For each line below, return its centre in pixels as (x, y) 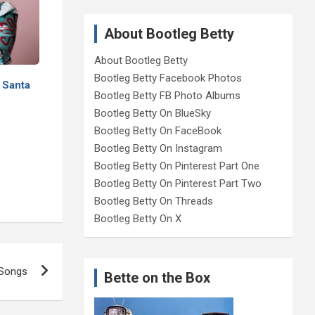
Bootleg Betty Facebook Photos (168, 78)
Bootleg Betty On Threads (153, 201)
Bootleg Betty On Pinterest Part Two (178, 184)
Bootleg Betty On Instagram (158, 149)
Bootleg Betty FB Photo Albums (167, 96)
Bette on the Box (157, 278)
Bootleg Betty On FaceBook (157, 131)
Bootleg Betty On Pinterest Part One (176, 166)
